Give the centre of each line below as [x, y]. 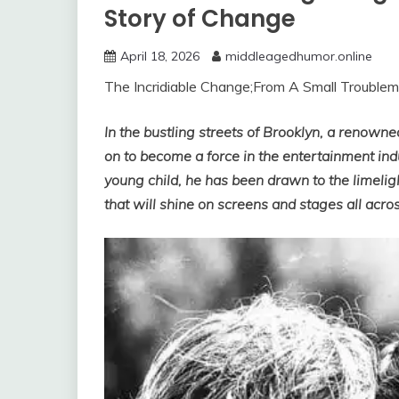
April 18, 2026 [160, 56]
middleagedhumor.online [299, 56]
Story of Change [200, 19]
